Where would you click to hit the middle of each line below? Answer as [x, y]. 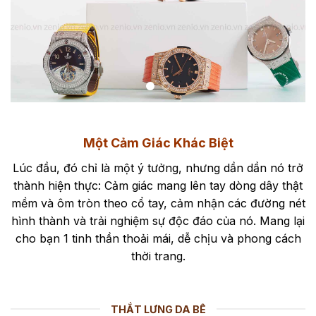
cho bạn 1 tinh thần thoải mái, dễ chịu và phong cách [158, 239]
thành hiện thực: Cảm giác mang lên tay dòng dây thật [158, 186]
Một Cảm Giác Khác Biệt [158, 142]
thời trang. [158, 256]
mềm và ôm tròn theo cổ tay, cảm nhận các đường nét [158, 203]
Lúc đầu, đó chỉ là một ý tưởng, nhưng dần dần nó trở [158, 168]
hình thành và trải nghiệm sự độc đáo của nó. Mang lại [158, 221]
